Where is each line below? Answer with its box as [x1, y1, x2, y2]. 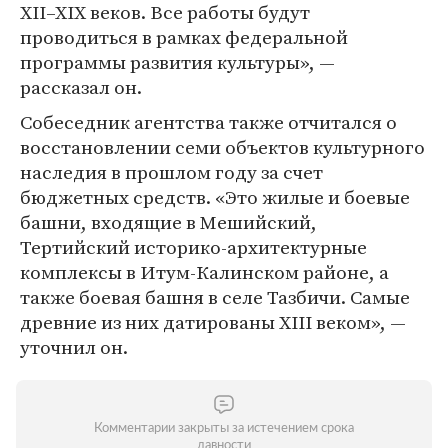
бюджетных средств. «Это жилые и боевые [20, 184, 410, 210]
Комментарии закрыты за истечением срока [94, 422, 354, 435]
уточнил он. [20, 334, 128, 360]
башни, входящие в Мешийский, [20, 209, 317, 235]
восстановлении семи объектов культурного [20, 134, 425, 160]
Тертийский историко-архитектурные [20, 234, 367, 260]
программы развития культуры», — [20, 49, 335, 75]
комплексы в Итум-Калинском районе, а [20, 259, 389, 285]
